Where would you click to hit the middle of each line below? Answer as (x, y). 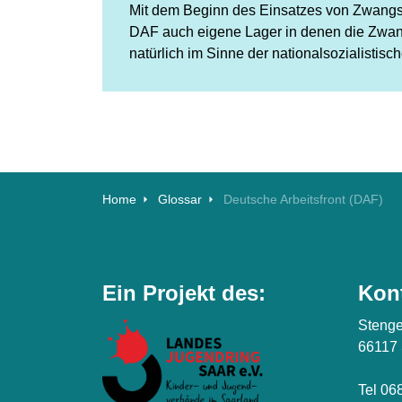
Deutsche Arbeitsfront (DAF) (303, 199)
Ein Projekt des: (184, 293)
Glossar (180, 199)
